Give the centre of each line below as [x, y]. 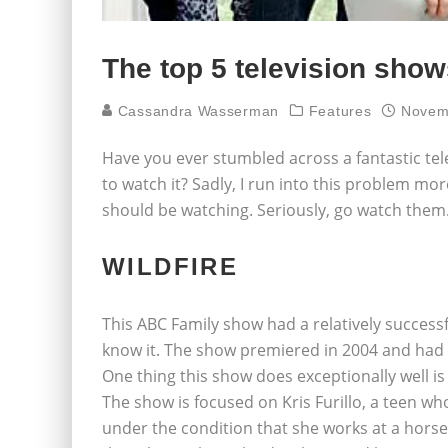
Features [340, 110]
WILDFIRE [170, 266]
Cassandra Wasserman [196, 110]
